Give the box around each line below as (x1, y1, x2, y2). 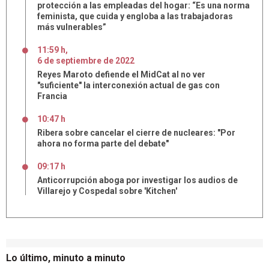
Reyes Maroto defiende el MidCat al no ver (37, 70, 205, 79)
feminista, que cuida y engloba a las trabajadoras (37, 11, 233, 21)
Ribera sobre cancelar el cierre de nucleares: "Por (37, 128, 235, 138)
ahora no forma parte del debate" (37, 139, 169, 148)
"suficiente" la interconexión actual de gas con (37, 80, 220, 90)
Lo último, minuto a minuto (6, 252, 125, 264)
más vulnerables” (37, 22, 106, 32)
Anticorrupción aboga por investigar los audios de (37, 175, 238, 185)
